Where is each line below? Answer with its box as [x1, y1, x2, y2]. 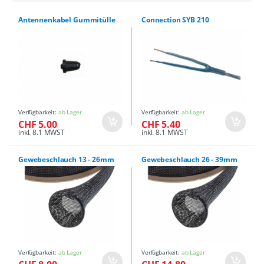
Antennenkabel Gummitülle [18, 15, 115, 25]
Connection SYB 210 [141, 15, 209, 25]
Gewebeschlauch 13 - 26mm [18, 154, 114, 165]
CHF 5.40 [141, 118, 180, 131]
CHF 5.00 [18, 118, 57, 131]
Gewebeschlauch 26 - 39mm [141, 154, 237, 165]
